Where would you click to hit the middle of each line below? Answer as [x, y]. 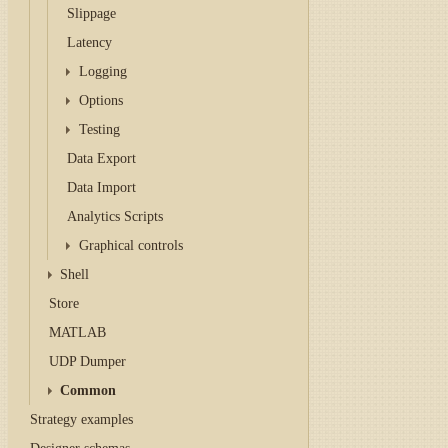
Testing [99, 129]
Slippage [92, 13]
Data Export [102, 158]
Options [100, 100]
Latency [90, 42]
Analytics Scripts [115, 216]
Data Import [102, 187]
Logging [102, 71]
